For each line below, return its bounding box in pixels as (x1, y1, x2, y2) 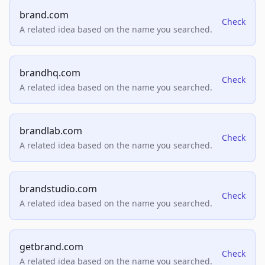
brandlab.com (20, 124, 82, 137)
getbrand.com (20, 240, 83, 253)
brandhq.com (20, 66, 80, 79)
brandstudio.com (20, 182, 97, 195)
